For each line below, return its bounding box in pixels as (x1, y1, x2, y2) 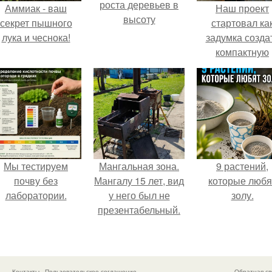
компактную (216, 45, 269, 59)
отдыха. (225, 74, 260, 89)
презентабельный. (98, 203, 180, 217)
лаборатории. (5, 188, 67, 203)
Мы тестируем (4, 159, 68, 174)
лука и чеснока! (1, 30, 70, 45)
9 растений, (216, 159, 268, 174)
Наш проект (216, 1, 269, 16)
